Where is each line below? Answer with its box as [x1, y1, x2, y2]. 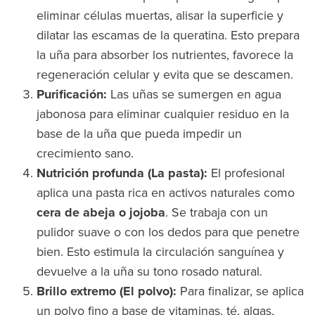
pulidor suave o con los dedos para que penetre [37, 223, 300, 241]
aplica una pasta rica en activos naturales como [37, 184, 295, 202]
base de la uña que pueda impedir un [37, 124, 242, 143]
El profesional [207, 164, 285, 182]
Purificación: [37, 85, 107, 104]
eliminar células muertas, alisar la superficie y [37, 6, 283, 25]
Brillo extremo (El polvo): [37, 282, 176, 301]
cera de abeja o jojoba [37, 203, 165, 222]
